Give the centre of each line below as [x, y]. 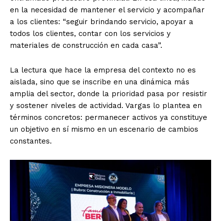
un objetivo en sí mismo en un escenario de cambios [104, 129]
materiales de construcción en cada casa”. [86, 45]
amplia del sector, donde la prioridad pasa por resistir [109, 93]
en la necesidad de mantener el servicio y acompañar [107, 10]
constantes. [31, 141]
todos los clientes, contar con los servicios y [90, 33]
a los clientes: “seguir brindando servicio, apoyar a [102, 21]
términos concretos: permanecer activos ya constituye [109, 117]
